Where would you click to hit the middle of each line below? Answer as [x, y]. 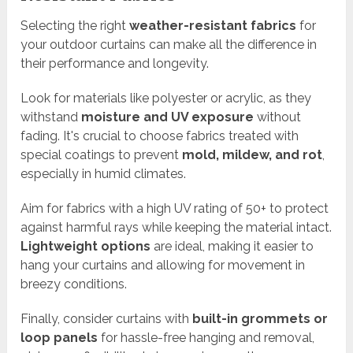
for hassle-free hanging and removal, [206, 338]
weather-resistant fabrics [213, 26]
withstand [51, 117]
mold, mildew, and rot [253, 155]
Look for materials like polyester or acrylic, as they [166, 98]
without [278, 117]
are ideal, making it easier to [232, 247]
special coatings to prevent [102, 155]
